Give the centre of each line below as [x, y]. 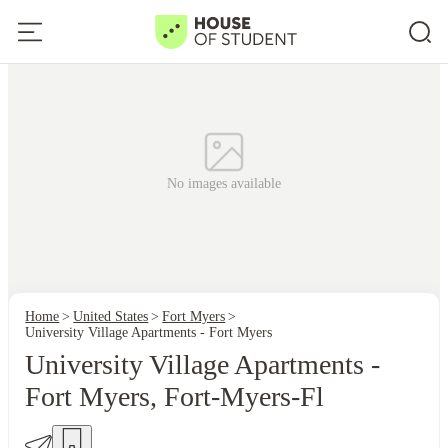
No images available [224, 183]
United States [111, 316]
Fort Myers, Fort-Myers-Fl [175, 396]
